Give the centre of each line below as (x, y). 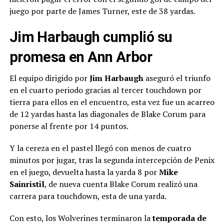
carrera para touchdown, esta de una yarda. (88, 196)
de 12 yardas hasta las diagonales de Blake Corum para (107, 114)
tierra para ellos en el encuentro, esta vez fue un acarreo (112, 102)
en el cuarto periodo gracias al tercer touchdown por (105, 90)
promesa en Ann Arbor (81, 57)
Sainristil (27, 184)
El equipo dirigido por (49, 78)
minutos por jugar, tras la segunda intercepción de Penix (112, 160)
